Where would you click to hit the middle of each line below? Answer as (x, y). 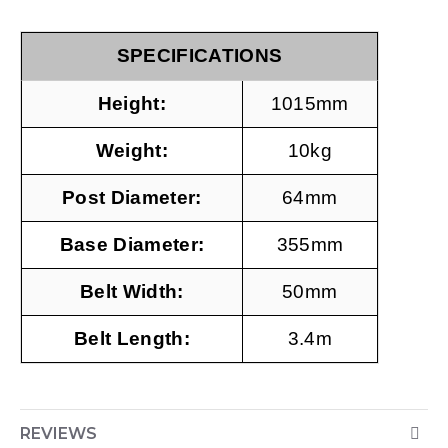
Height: (132, 103)
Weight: (132, 150)
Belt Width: (132, 291)
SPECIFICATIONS (199, 56)
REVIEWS (58, 433)
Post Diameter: (132, 197)
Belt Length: (132, 338)
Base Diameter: (132, 244)
